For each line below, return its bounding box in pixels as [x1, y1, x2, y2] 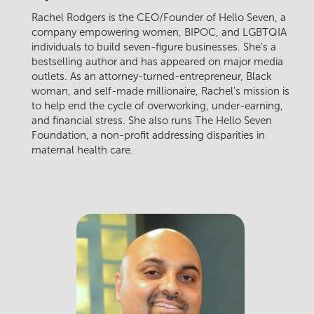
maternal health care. [32, 144, 133, 157]
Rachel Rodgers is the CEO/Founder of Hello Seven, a [32, 11, 286, 25]
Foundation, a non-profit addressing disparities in [32, 129, 265, 142]
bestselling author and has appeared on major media [32, 55, 283, 69]
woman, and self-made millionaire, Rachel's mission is [32, 85, 289, 98]
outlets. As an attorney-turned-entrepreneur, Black [32, 70, 272, 83]
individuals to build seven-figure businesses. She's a [32, 41, 276, 54]
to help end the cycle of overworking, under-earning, [32, 100, 283, 113]
